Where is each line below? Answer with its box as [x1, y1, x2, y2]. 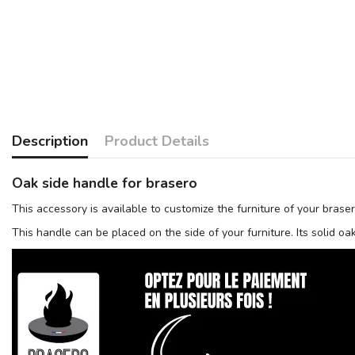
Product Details [105, 132, 209, 151]
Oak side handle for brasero [12, 174, 197, 193]
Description [12, 132, 88, 151]
